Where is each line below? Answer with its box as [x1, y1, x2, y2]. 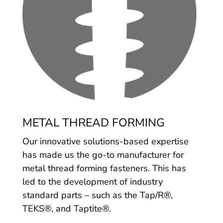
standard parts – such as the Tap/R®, [22, 189, 173, 201]
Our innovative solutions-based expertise [22, 135, 189, 147]
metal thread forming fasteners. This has [22, 162, 186, 174]
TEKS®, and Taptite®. [22, 202, 111, 215]
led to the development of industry [22, 175, 163, 188]
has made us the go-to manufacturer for [22, 148, 184, 161]
